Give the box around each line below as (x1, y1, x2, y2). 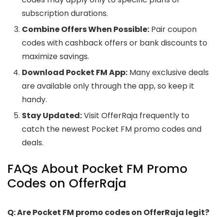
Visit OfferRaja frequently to (82, 110, 189, 122)
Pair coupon (149, 24, 197, 35)
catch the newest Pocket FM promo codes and (22, 124, 201, 135)
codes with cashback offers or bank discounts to (22, 37, 207, 49)
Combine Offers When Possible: (22, 24, 149, 35)
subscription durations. (22, 8, 108, 19)
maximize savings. (22, 51, 89, 62)
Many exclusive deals (127, 67, 209, 78)
